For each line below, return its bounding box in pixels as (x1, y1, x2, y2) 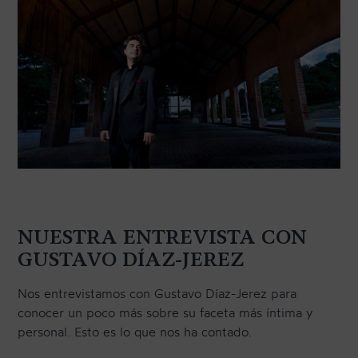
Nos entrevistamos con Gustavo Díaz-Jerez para (18, 285, 297, 302)
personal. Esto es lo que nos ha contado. (18, 324, 253, 340)
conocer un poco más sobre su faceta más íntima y (18, 304, 313, 321)
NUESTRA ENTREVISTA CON (18, 225, 308, 250)
